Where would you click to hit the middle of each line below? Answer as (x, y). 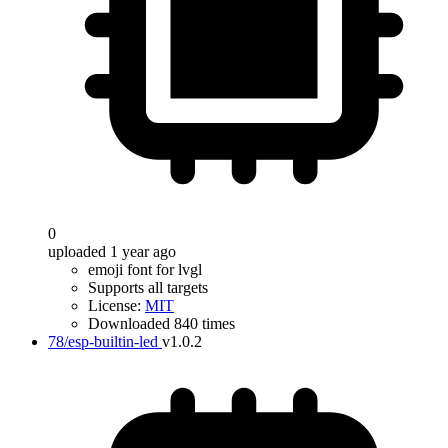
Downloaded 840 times (161, 323)
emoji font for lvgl (145, 269)
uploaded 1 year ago (112, 251)
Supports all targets (148, 287)
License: (116, 305)
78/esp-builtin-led (103, 341)
